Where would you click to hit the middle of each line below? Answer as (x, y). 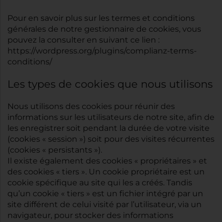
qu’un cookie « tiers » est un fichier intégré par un (105, 194)
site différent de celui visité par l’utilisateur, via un (105, 205)
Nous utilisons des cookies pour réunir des (91, 107)
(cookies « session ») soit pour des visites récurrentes (111, 139)
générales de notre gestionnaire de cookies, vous (104, 29)
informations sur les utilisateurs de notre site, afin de (111, 117)
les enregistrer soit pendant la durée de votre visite (109, 128)
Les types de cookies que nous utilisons (110, 84)
